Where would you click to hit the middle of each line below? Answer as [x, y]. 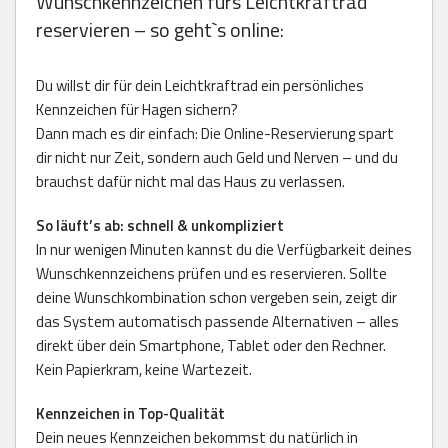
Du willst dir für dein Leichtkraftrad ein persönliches [200, 86]
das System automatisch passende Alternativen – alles [217, 322]
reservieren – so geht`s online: [160, 30]
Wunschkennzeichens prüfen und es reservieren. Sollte [211, 274]
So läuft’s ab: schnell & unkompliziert [160, 226]
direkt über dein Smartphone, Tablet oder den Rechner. [211, 346]
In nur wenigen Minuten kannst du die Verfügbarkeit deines [224, 250]
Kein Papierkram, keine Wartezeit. [144, 370]
